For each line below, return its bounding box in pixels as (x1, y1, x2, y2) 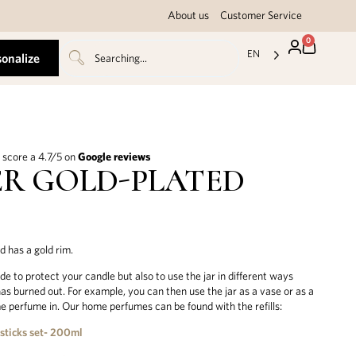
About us (168, 9, 210, 21)
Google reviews (78, 149, 152, 163)
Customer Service (220, 9, 303, 21)
